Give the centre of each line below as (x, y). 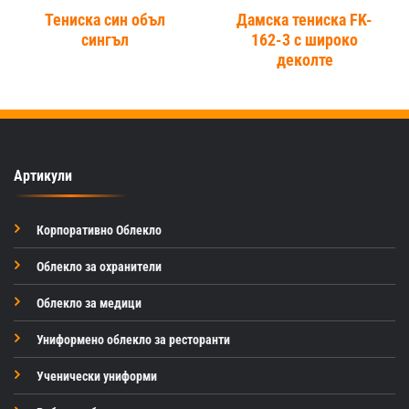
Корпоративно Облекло (99, 230)
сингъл (105, 40)
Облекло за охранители (99, 267)
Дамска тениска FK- (304, 20)
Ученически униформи (96, 376)
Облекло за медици (89, 303)
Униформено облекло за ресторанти (133, 340)
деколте (304, 60)
